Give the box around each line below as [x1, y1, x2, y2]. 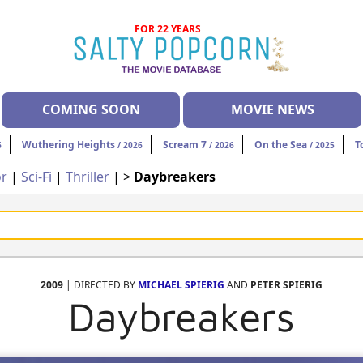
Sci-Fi [21, 168, 52, 186]
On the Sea [254, 138, 307, 152]
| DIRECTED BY [63, 278, 138, 293]
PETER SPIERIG [250, 278, 322, 293]
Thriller [66, 168, 113, 186]
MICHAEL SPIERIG [138, 278, 224, 293]
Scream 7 [163, 138, 207, 152]
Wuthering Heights [22, 138, 115, 152]
